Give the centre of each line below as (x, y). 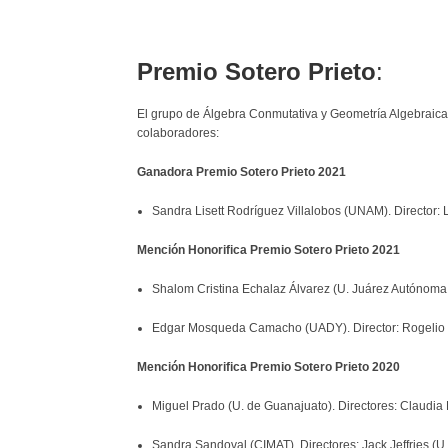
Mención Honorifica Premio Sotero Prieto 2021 (268, 250)
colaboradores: (178, 133)
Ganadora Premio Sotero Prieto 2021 (241, 172)
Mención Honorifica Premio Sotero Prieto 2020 (268, 367)
